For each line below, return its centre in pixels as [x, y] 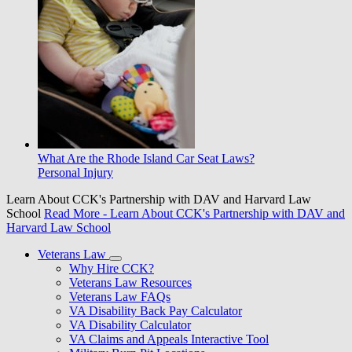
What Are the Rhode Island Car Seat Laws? [146, 158]
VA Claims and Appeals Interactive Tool [169, 339]
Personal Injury [75, 172]
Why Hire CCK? [112, 268]
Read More [72, 213]
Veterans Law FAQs [120, 296]
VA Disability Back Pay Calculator [156, 310]
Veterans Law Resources [130, 282]
